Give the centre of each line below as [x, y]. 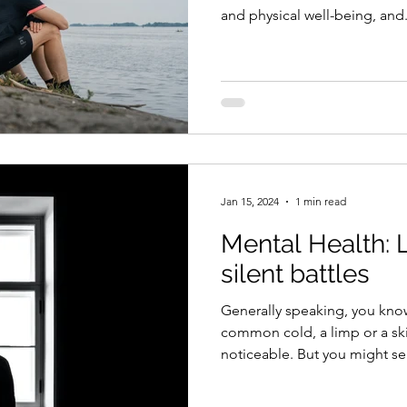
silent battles [295, 273]
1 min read [321, 201]
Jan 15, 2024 [250, 201]
